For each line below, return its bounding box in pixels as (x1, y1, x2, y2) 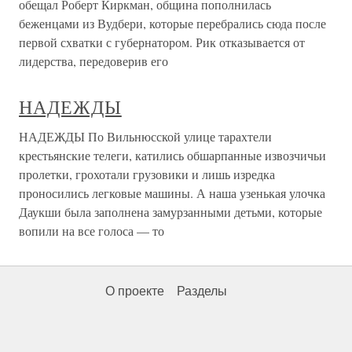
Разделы (177, 284, 227, 299)
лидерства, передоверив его (19, 53, 168, 70)
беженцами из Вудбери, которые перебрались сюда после (19, 15, 326, 32)
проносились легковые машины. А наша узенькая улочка (19, 185, 325, 202)
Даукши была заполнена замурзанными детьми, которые (19, 203, 322, 221)
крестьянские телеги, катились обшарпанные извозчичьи (19, 147, 326, 164)
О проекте (105, 284, 164, 299)
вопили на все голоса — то (19, 222, 164, 240)
